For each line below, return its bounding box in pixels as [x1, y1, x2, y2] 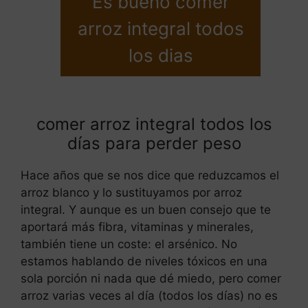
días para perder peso [67, 133, 241, 153]
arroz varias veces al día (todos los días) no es [21, 288, 278, 302]
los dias [128, 45, 193, 67]
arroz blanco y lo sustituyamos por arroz [21, 185, 242, 199]
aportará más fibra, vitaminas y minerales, [21, 219, 254, 234]
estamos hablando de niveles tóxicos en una [21, 254, 267, 268]
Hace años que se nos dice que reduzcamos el [21, 168, 279, 182]
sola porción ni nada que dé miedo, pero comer [21, 271, 281, 285]
